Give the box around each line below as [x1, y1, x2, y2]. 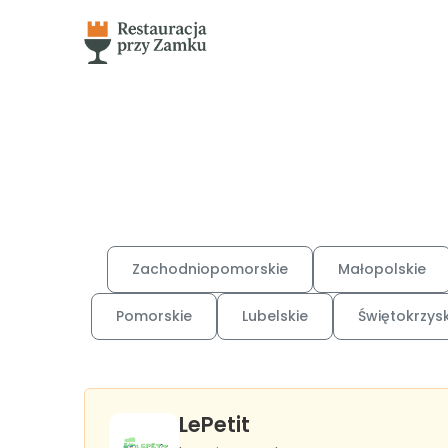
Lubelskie [242, 306, 308, 326]
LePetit [179, 410, 250, 439]
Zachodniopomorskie [132, 259, 288, 279]
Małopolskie [338, 259, 426, 279]
